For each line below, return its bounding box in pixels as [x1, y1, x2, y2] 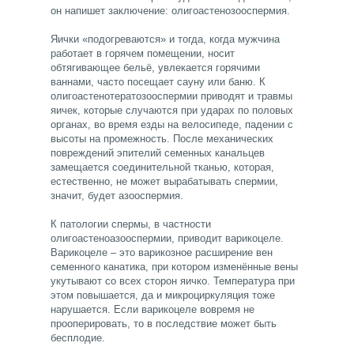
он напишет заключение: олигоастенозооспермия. [51, 5, 290, 17]
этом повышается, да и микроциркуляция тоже [51, 289, 275, 302]
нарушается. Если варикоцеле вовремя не [51, 303, 254, 316]
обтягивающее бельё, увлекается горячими [51, 62, 260, 74]
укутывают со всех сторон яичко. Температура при [51, 275, 295, 288]
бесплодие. [51, 332, 105, 345]
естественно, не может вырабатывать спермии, [51, 175, 278, 188]
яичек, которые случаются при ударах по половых [51, 104, 293, 117]
